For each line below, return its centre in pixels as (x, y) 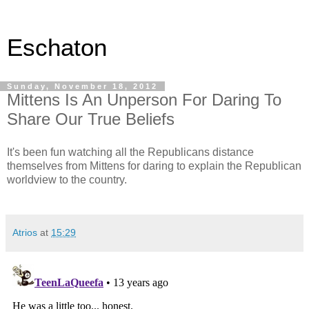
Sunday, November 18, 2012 (82, 86)
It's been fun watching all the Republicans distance (130, 152)
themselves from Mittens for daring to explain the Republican (154, 166)
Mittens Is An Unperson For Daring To (144, 100)
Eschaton (57, 48)
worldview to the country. (67, 179)
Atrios (25, 232)
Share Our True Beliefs (91, 119)
